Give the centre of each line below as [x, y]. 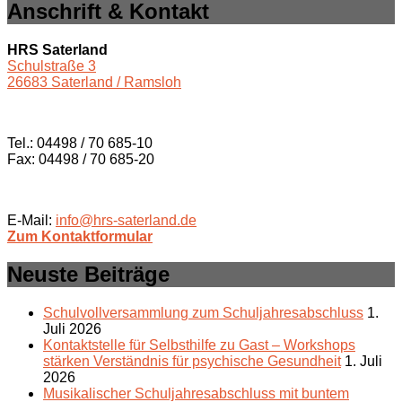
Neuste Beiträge [88, 275]
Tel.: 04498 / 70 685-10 [80, 143]
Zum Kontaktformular [80, 236]
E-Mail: [31, 220]
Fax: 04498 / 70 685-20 [81, 159]
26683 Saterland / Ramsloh [94, 82]
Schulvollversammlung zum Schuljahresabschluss [203, 313]
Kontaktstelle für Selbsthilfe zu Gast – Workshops [199, 345]
